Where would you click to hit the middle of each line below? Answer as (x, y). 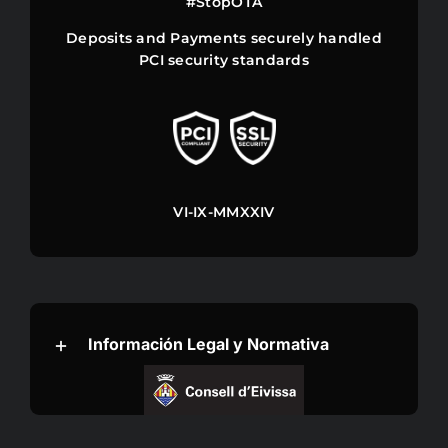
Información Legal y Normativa (208, 344)
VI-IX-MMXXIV (224, 212)
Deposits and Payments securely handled (224, 37)
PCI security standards (224, 59)
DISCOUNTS (224, 26)
